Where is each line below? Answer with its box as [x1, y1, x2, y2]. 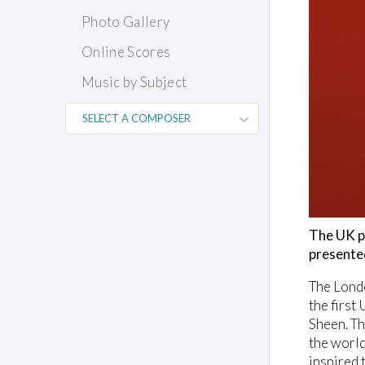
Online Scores [81, 43, 171, 61]
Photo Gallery [81, 13, 170, 31]
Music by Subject [81, 73, 187, 91]
